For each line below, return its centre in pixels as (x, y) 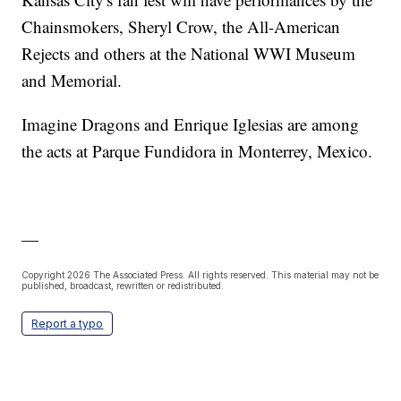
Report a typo (68, 324)
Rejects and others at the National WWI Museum (189, 54)
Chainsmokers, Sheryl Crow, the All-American (181, 27)
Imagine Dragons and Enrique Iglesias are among (191, 124)
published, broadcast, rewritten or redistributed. (123, 286)
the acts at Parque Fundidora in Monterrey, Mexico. (197, 151)
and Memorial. (72, 81)
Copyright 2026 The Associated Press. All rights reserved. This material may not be (200, 275)
